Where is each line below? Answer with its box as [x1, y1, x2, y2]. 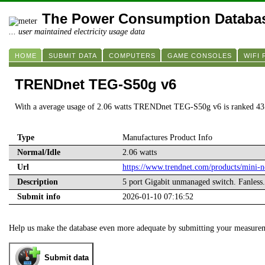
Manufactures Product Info [122, 133, 212, 143]
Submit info [17, 192, 60, 202]
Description [17, 177, 58, 187]
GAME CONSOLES [167, 52, 232, 59]
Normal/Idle [17, 148, 60, 157]
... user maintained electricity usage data [9, 27, 145, 36]
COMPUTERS [109, 52, 156, 59]
